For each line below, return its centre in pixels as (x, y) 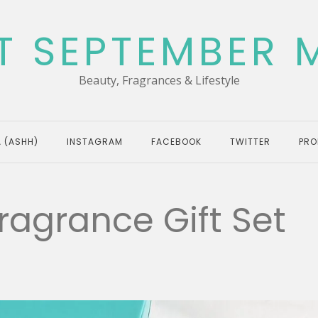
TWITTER (250, 142)
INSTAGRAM (95, 142)
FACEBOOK (176, 142)
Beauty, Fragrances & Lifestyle (159, 80)
